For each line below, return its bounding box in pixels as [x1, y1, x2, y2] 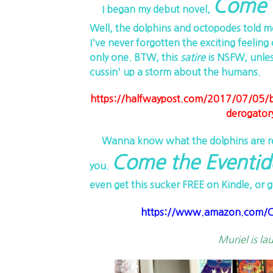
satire [180, 52, 205, 62]
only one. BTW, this [89, 52, 180, 62]
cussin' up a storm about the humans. [89, 66, 261, 77]
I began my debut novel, [89, 4, 213, 14]
